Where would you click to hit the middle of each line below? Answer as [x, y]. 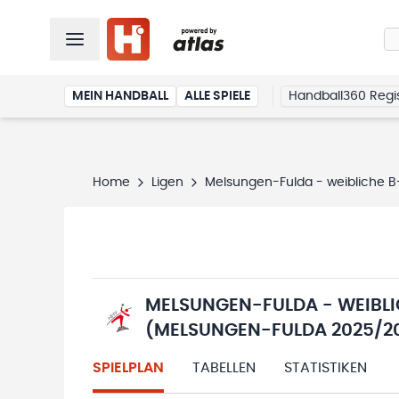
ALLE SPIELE [217, 96]
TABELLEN [224, 368]
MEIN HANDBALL [120, 96]
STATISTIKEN [326, 368]
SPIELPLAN [128, 368]
